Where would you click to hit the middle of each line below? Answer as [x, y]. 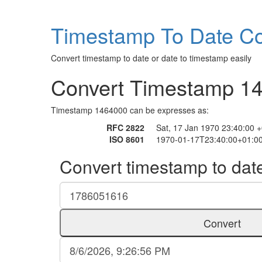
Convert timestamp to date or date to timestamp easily [151, 58]
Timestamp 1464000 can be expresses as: [130, 110]
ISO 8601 [127, 139]
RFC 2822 [125, 127]
